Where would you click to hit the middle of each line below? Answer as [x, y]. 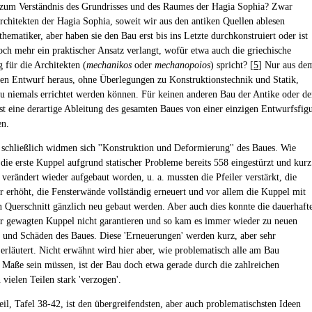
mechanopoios [182, 65]
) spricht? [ [232, 65]
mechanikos [109, 65]
